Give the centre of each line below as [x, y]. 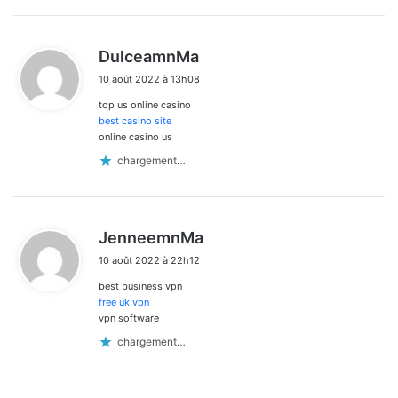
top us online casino [145, 104]
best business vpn [140, 286]
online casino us [135, 136]
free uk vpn [124, 302]
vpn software [129, 318]
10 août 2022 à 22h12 [149, 260]
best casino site [135, 120]
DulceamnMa [149, 56]
